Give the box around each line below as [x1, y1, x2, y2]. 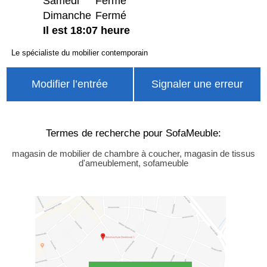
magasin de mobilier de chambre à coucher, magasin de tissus [11, 149, 255, 159]
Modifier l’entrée [31, 77, 108, 90]
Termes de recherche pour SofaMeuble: [45, 127, 221, 139]
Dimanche [42, 9, 91, 21]
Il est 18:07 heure [42, 24, 130, 36]
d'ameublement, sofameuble [78, 159, 188, 169]
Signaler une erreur [151, 77, 243, 90]
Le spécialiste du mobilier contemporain [11, 48, 148, 57]
